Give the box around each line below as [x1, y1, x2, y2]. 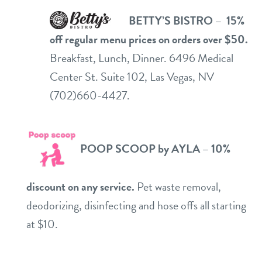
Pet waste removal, [137, 178, 221, 196]
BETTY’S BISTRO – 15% [129, 12, 244, 30]
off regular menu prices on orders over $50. [50, 30, 248, 49]
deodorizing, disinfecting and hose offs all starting [26, 196, 246, 215]
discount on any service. [26, 178, 137, 196]
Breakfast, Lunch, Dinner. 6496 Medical [50, 49, 233, 67]
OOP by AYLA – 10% [130, 140, 230, 158]
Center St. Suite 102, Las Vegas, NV [50, 68, 214, 86]
